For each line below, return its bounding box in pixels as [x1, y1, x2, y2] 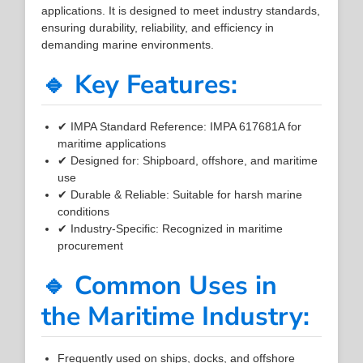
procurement [58, 238, 124, 252]
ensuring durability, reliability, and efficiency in [41, 20, 275, 34]
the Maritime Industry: [41, 298, 310, 334]
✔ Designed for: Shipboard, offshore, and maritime [58, 153, 318, 167]
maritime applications [58, 136, 167, 150]
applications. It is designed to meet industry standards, [41, 3, 321, 17]
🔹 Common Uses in [41, 267, 278, 303]
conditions [58, 204, 110, 218]
